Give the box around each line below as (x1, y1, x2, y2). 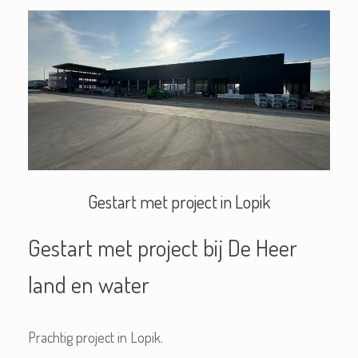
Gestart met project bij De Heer (28, 232, 297, 262)
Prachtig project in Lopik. (28, 328, 163, 346)
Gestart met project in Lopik (88, 189, 270, 213)
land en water (28, 268, 149, 299)
